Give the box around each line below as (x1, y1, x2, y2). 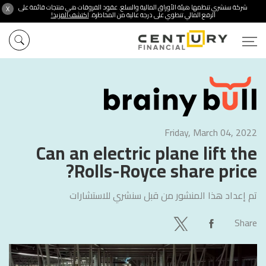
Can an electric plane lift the (36, 137, 257, 170)
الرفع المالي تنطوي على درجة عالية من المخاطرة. (88, 9, 216, 21)
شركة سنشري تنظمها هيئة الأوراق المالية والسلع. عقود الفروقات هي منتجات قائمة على (18, 1, 248, 13)
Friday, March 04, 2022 (164, 123, 257, 141)
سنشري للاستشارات (69, 186, 141, 204)
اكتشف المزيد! (50, 9, 89, 21)
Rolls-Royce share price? (74, 154, 257, 188)
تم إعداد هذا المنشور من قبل (141, 186, 257, 204)
